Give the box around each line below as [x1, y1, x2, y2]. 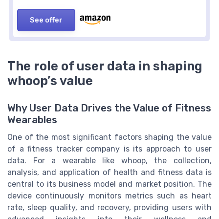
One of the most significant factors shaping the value [7, 132, 212, 142]
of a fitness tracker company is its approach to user [7, 144, 212, 153]
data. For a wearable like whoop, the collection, [7, 155, 212, 165]
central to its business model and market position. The [7, 179, 212, 189]
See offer [30, 15, 63, 24]
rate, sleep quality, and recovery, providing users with [7, 202, 212, 212]
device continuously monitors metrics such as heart [7, 191, 212, 200]
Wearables [7, 113, 57, 126]
